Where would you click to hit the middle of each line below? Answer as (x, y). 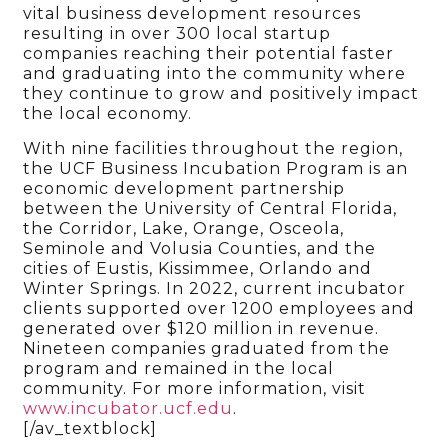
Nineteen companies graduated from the (207, 348)
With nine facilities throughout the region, (213, 148)
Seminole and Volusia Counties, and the (200, 248)
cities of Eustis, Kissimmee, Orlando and (198, 268)
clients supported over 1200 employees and (219, 308)
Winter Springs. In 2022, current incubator (215, 288)
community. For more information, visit (197, 388)
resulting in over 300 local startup (177, 34)
